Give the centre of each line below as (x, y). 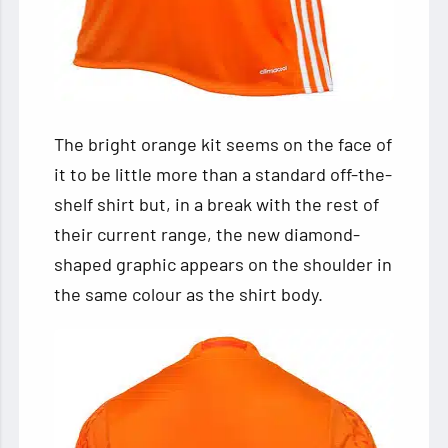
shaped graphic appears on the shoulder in (223, 264)
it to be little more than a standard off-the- (223, 174)
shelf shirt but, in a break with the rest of (217, 204)
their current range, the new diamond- (207, 234)
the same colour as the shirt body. (189, 294)
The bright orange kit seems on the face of (223, 144)
